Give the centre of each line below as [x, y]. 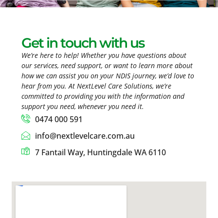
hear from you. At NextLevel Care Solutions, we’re [96, 86]
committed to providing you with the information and [103, 96]
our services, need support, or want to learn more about [107, 65]
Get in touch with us [83, 43]
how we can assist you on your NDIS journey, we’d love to [108, 75]
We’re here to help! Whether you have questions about [104, 55]
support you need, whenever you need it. [83, 106]
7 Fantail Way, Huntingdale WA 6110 [100, 153]
